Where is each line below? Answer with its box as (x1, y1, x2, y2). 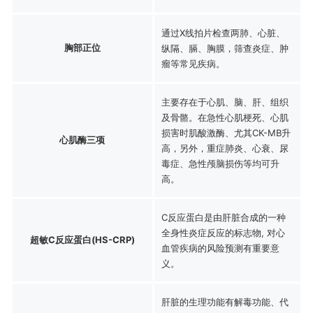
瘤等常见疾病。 (161, 57, 225, 69)
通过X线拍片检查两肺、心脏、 (161, 27, 285, 38)
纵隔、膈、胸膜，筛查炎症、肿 (161, 42, 289, 54)
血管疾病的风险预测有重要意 (161, 242, 279, 254)
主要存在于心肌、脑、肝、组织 (161, 96, 289, 108)
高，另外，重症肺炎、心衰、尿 (161, 142, 289, 154)
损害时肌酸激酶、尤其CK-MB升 (161, 126, 291, 138)
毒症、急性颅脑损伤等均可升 (161, 157, 279, 169)
